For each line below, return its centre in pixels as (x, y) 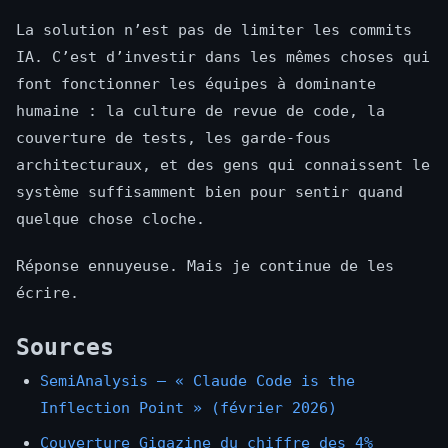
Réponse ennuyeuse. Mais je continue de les (205, 266)
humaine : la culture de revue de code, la (200, 111)
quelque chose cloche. (110, 219)
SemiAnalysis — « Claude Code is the (197, 381)
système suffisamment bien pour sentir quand (209, 192)
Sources (65, 347)
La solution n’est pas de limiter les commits (214, 30)
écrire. (47, 293)
